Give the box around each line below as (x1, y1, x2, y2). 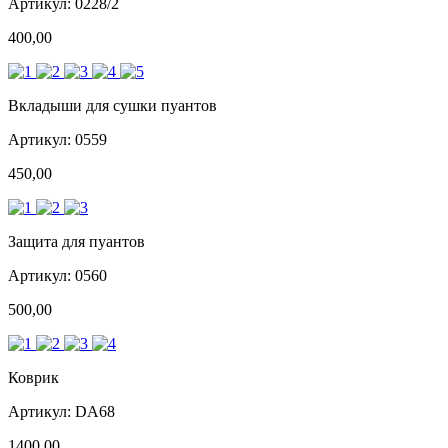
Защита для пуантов (8, 232, 145, 250)
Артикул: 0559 (8, 130, 107, 148)
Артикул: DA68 (8, 402, 115, 420)
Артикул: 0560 (8, 266, 107, 284)
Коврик (8, 368, 59, 386)
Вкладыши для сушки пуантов (8, 96, 217, 114)
